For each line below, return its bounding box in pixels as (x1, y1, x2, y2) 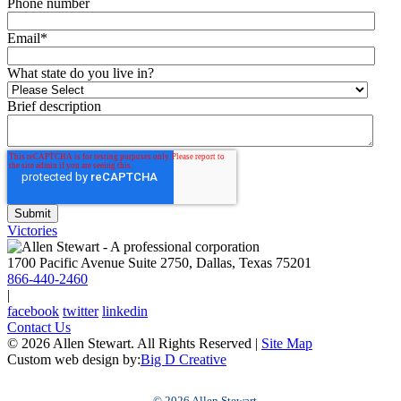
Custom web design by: (7, 351, 141, 367)
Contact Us (7, 319, 71, 335)
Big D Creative (141, 351, 226, 367)
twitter (63, 303, 98, 319)
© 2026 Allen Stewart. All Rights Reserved (7, 335, 255, 351)
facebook (7, 303, 59, 319)
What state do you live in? (7, 64, 154, 81)
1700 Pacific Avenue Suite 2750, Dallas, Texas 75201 (7, 254, 311, 270)
